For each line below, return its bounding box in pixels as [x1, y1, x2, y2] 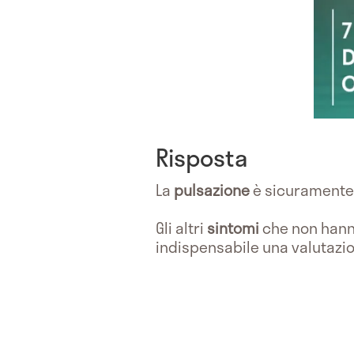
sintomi [207, 216, 262, 239]
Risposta [156, 138, 247, 175]
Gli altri [156, 216, 207, 239]
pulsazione [174, 178, 253, 201]
